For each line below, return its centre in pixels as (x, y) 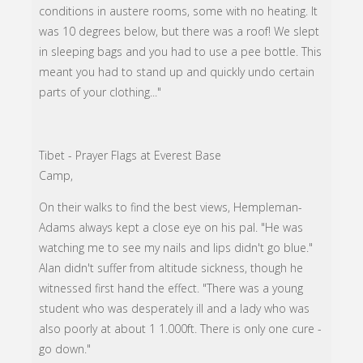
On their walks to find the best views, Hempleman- (171, 207)
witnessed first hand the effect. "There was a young (171, 288)
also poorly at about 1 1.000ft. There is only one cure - (181, 329)
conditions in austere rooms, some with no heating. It (179, 11)
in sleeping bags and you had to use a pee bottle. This (181, 52)
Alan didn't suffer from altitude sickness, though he (171, 268)
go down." (65, 349)
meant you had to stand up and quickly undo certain (177, 72)
